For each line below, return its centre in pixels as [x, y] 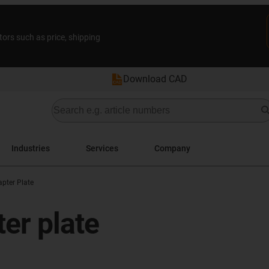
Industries [31, 148]
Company [172, 148]
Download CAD [155, 79]
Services [102, 148]
